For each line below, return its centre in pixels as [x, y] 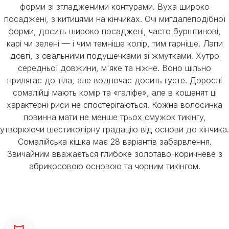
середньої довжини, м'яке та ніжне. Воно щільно [114, 68]
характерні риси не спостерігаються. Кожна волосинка [114, 105]
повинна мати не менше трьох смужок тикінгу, [114, 117]
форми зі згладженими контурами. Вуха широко [114, 7]
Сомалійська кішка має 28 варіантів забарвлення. [114, 142]
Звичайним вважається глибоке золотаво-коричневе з [114, 154]
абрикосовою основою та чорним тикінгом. [114, 166]
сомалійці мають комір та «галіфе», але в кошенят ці [114, 93]
